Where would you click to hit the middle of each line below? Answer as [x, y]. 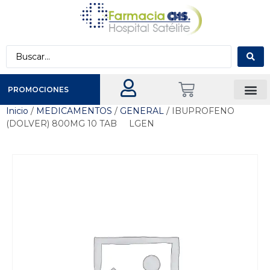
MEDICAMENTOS [74, 111]
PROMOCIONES [38, 89]
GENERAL [142, 111]
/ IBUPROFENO [199, 111]
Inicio [17, 111]
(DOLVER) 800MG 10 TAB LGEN [80, 124]
